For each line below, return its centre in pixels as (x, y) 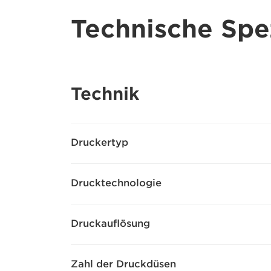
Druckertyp (100, 142)
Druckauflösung (110, 224)
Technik (105, 94)
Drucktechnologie (116, 183)
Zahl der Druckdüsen (123, 264)
